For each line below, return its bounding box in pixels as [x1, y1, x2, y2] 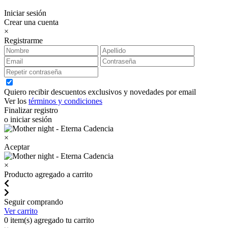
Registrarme [4, 36, 43, 45]
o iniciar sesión [4, 115, 52, 124]
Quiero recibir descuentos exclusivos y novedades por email [4, 87, 196, 96]
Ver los [4, 96, 28, 105]
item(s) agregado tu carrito [8, 215, 94, 224]
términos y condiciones [28, 96, 102, 105]
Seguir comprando [4, 197, 63, 206]
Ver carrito [4, 206, 38, 215]
